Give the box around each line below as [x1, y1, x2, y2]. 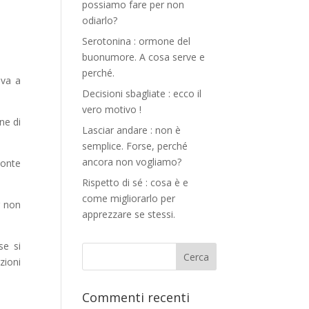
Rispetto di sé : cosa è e [82, 176, 189, 189]
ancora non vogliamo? [82, 155, 182, 168]
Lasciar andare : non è [82, 123, 181, 137]
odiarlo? [82, 14, 118, 27]
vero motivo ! [82, 103, 142, 116]
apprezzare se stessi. [82, 208, 176, 221]
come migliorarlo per [82, 192, 176, 205]
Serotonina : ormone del [82, 34, 191, 48]
